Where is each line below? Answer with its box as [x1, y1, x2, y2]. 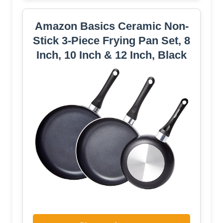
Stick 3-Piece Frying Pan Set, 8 [33, 34, 190, 47]
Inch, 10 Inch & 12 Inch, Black [36, 49, 187, 62]
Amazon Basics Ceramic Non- [34, 20, 189, 33]
